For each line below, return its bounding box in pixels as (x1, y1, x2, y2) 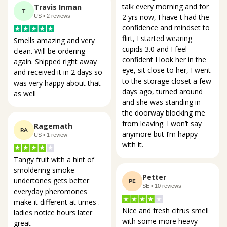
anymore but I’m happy (122, 129, 200, 139)
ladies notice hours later (14, 208, 94, 218)
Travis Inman (34, 2, 82, 12)
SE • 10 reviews (142, 182, 181, 189)
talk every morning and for (122, 1, 211, 11)
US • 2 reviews (34, 13, 70, 19)
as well (14, 89, 36, 99)
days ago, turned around (122, 86, 205, 96)
